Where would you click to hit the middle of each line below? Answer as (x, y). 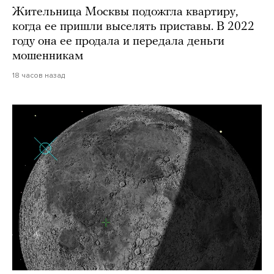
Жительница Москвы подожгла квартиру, (125, 12)
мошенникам (48, 56)
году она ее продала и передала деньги (118, 41)
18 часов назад (39, 75)
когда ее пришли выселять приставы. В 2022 (133, 27)
